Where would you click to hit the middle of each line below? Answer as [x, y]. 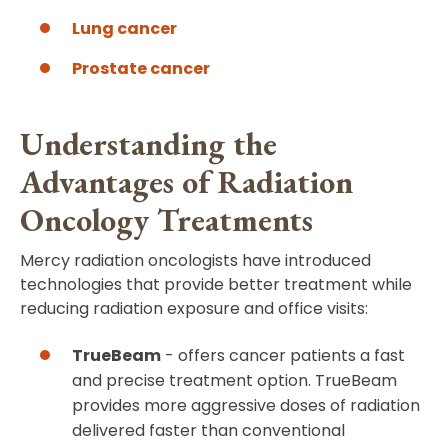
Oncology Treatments [166, 220]
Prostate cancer [141, 69]
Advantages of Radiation [186, 182]
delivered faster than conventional [208, 431]
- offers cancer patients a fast [283, 356]
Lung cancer [124, 29]
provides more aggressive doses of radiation [246, 406]
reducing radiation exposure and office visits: [194, 309]
